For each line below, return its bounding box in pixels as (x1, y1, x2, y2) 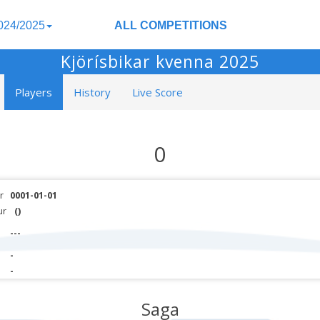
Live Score (132, 85, 183, 99)
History (74, 85, 111, 99)
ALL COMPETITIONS (114, 19, 227, 31)
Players (15, 85, 52, 99)
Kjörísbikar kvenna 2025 (61, 50, 259, 73)
